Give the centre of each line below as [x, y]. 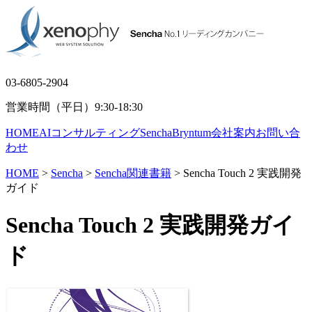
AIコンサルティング [89, 133]
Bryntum [192, 133]
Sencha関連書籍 [133, 173]
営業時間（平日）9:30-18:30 [74, 107]
